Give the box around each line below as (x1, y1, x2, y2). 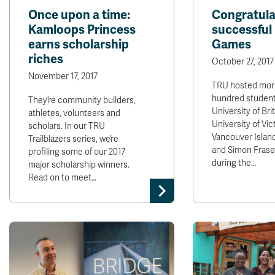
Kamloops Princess (28, 22, 136, 37)
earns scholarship (28, 37, 129, 52)
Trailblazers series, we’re (28, 134, 118, 144)
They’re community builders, (28, 95, 136, 106)
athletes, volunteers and (28, 108, 120, 118)
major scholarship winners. (28, 160, 130, 170)
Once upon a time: (28, 7, 130, 23)
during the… (211, 158, 256, 168)
